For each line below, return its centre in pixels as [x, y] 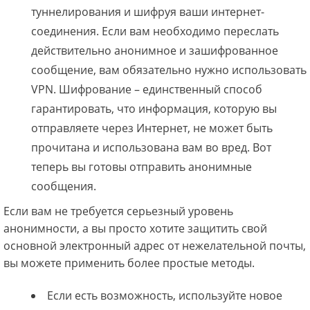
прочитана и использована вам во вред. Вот [151, 148]
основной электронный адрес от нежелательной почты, [155, 246]
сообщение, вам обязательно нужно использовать [169, 70]
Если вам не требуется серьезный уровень [118, 211]
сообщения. [64, 186]
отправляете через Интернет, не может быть [152, 128]
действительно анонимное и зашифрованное [155, 51]
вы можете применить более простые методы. [129, 263]
